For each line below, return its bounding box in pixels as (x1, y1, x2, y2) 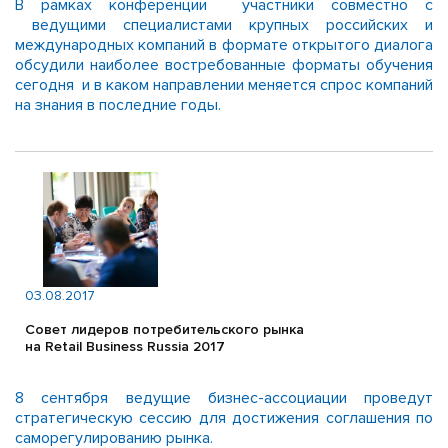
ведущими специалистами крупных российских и (15, 15, 433, 35)
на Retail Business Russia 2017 (25, 338, 225, 355)
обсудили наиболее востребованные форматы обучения (15, 55, 433, 75)
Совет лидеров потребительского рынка (25, 321, 304, 338)
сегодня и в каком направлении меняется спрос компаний (15, 75, 433, 95)
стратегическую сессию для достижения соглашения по (15, 408, 433, 428)
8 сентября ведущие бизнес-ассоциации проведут (15, 388, 433, 408)
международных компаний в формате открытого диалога (15, 35, 433, 55)
